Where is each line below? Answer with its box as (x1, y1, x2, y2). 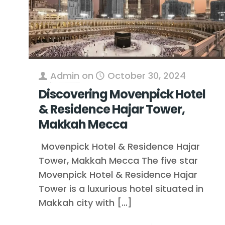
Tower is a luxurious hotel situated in (38, 182, 203, 195)
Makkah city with (38, 196, 115, 209)
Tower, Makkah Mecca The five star (38, 154, 198, 167)
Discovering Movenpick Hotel (38, 85, 205, 102)
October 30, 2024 (107, 69, 186, 82)
